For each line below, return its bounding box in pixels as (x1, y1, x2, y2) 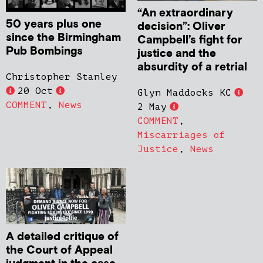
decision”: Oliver (137, 19, 225, 34)
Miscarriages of (137, 129, 225, 140)
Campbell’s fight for (137, 32, 242, 48)
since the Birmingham (6, 30, 121, 45)
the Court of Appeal (6, 243, 113, 258)
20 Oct (18, 85, 53, 96)
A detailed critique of (6, 230, 119, 245)
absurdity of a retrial (137, 59, 247, 75)
